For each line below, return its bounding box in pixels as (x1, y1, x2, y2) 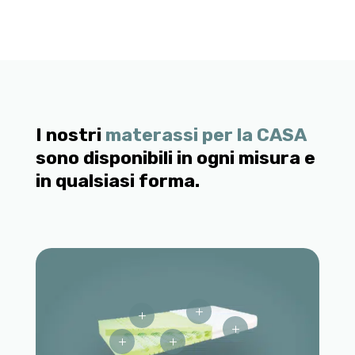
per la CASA (201, 123, 306, 146)
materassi (101, 123, 202, 146)
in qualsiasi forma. (35, 169, 200, 192)
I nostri (35, 123, 101, 146)
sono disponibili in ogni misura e (35, 146, 315, 169)
